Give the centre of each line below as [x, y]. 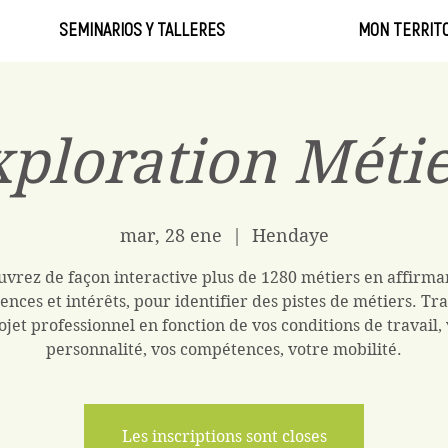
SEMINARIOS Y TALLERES [141, 29]
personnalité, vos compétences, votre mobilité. [224, 349]
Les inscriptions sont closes [224, 436]
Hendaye [290, 235]
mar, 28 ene [170, 235]
